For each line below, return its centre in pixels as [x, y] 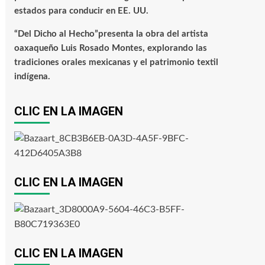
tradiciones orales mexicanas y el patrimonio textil [116, 63]
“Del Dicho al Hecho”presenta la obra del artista [111, 34]
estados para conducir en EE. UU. [81, 11]
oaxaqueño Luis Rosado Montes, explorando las [110, 49]
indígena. [32, 77]
